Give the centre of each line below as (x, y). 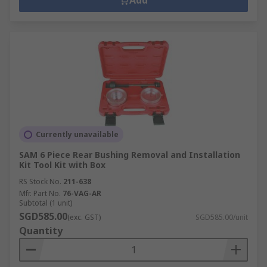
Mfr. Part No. (40, 193)
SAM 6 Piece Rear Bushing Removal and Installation (130, 155)
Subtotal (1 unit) (46, 203)
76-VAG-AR (82, 193)
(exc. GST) (84, 217)
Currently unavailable (77, 134)
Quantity (41, 231)
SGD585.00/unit (222, 217)
